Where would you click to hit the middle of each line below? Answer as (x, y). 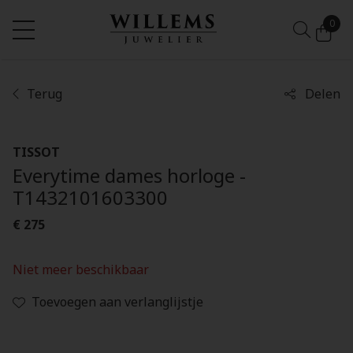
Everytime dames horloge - (129, 175)
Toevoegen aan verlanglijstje (117, 302)
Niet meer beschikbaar (81, 269)
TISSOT (36, 152)
